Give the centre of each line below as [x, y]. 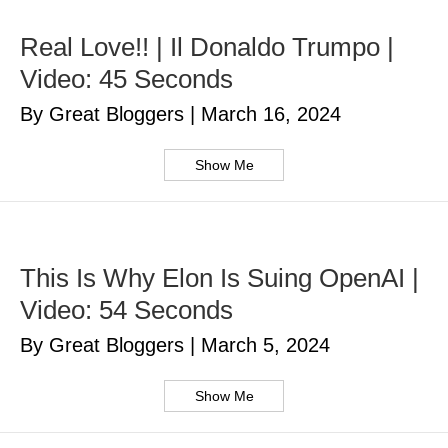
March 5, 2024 [265, 345]
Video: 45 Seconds [126, 79]
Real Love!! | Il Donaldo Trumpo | [207, 47]
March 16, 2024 [271, 114]
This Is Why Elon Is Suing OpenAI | [219, 278]
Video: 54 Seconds [126, 310]
